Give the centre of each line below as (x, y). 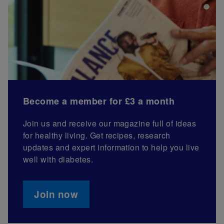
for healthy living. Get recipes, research (97, 135)
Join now (56, 194)
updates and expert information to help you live (111, 147)
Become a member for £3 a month (99, 101)
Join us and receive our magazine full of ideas (110, 123)
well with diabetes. (58, 159)
